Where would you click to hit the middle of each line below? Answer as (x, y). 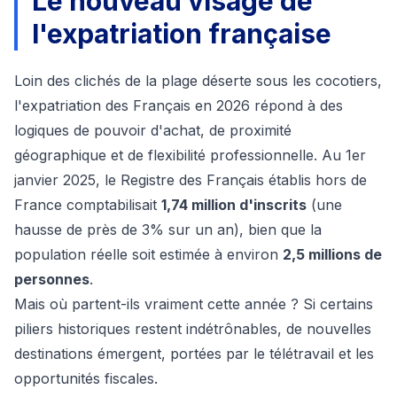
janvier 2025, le (67, 180)
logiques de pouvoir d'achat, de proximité (153, 131)
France (38, 205)
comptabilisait (112, 205)
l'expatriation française (182, 34)
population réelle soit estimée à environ (148, 255)
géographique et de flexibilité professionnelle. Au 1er (190, 156)
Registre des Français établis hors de (244, 180)
